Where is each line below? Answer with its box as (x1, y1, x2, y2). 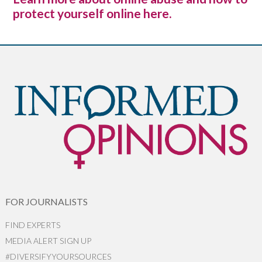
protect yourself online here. (12, 6, 171, 21)
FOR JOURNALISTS (5, 195, 88, 207)
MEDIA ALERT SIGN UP (5, 235, 91, 246)
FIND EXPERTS (5, 219, 60, 230)
